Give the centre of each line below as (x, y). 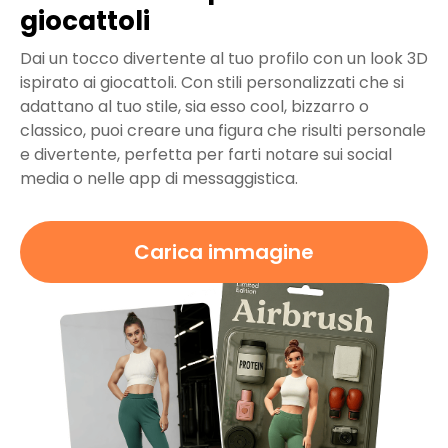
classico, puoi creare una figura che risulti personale (223, 131)
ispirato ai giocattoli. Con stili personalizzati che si (212, 83)
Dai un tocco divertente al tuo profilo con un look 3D (224, 59)
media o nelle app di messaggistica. (159, 179)
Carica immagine (224, 252)
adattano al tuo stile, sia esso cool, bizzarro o (194, 107)
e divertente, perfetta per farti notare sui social (206, 155)
